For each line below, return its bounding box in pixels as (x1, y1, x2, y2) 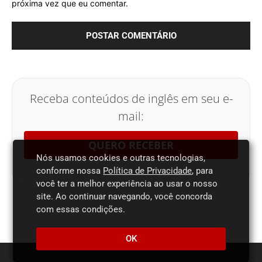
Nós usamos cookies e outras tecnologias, (36, 153, 206, 163)
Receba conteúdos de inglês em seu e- (29, 91, 233, 107)
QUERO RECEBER (88, 138, 174, 153)
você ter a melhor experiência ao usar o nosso (36, 178, 218, 189)
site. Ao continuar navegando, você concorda (36, 191, 213, 202)
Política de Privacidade (103, 166, 192, 176)
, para (192, 166, 213, 176)
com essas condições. (36, 204, 126, 215)
